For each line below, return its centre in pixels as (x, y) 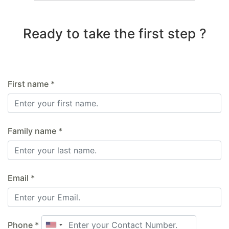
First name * (31, 84)
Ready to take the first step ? (114, 33)
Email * (21, 178)
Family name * (35, 131)
